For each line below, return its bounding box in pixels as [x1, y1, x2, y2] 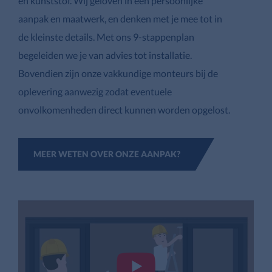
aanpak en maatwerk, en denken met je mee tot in [18, 13, 222, 25]
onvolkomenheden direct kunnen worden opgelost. [18, 104, 230, 116]
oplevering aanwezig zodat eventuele [18, 86, 172, 98]
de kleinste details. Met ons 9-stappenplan [18, 31, 194, 43]
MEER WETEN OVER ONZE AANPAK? [33, 149, 180, 160]
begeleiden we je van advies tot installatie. [18, 49, 192, 61]
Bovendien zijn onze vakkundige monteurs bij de [18, 67, 218, 80]
